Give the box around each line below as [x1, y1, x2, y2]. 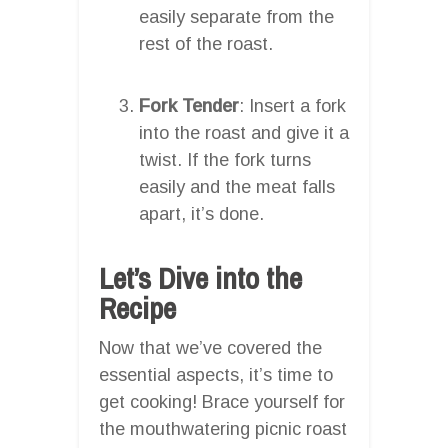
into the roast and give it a [139, 122, 349, 143]
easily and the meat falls [139, 176, 335, 197]
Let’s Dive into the [99, 257, 302, 298]
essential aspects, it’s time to [99, 364, 333, 385]
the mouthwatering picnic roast [99, 418, 347, 439]
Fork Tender [139, 95, 239, 116]
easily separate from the [139, 6, 334, 27]
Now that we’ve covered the [99, 337, 322, 358]
